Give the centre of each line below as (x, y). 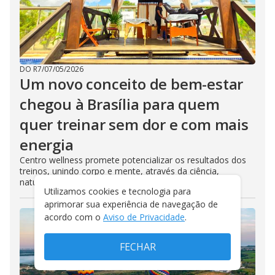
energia (47, 145)
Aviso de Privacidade (144, 217)
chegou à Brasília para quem (120, 104)
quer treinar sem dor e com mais (134, 125)
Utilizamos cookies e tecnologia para (118, 191)
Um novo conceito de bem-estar (132, 84)
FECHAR (137, 247)
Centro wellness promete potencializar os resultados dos (133, 160)
